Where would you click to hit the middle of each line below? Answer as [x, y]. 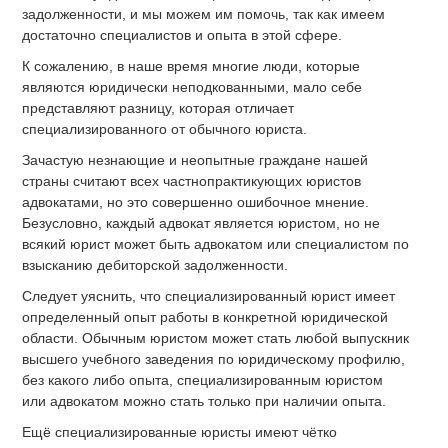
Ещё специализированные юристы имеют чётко [180, 431]
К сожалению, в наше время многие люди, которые [191, 65]
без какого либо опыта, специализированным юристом [203, 379]
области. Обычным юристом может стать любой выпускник [216, 337]
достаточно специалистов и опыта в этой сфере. [182, 34]
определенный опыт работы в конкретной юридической [205, 316]
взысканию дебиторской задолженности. [155, 264]
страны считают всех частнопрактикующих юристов [192, 180]
